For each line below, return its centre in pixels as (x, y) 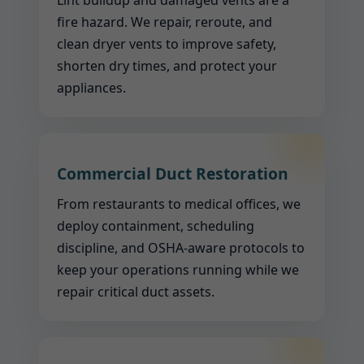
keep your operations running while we (178, 270)
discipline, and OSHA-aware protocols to (181, 248)
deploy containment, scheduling (156, 226)
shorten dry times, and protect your (167, 66)
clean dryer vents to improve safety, (167, 44)
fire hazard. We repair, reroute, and (165, 22)
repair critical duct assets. (136, 292)
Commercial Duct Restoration (173, 173)
